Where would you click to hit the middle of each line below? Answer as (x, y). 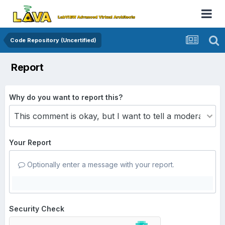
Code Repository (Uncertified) (53, 40)
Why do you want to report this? (66, 97)
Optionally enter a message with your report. (100, 164)
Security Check (37, 209)
